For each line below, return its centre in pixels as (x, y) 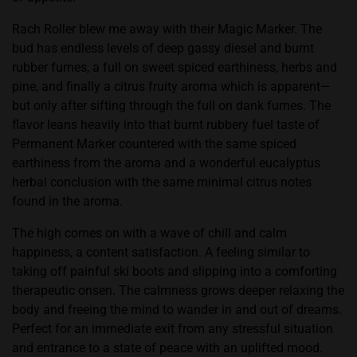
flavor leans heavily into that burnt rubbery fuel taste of (166, 125)
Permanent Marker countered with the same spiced (154, 144)
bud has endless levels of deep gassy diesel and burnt (163, 48)
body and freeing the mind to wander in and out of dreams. (177, 310)
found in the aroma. (69, 201)
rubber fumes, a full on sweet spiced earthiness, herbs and (175, 67)
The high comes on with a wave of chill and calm (149, 233)
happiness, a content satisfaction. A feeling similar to (161, 252)
